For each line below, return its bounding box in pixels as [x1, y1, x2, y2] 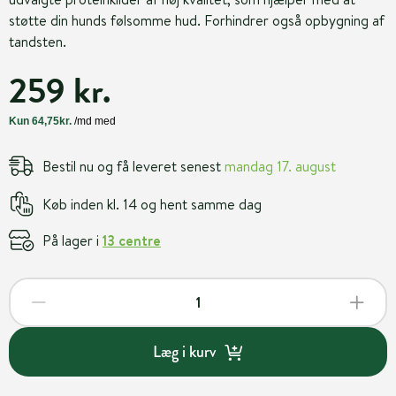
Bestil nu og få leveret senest [42, 156, 225, 176]
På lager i [42, 230, 103, 250]
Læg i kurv [152, 339, 216, 363]
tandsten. [9, 32, 66, 51]
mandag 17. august [225, 156, 336, 176]
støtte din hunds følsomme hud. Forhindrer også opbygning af [9, 11, 385, 30]
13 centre [103, 230, 161, 250]
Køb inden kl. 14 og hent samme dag [42, 194, 262, 214]
